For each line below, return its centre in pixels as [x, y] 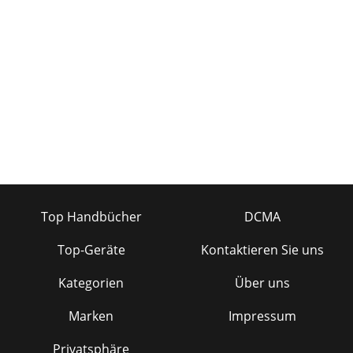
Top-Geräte [91, 249]
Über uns [262, 282]
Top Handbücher [91, 216]
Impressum [262, 316]
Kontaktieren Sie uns [262, 249]
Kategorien [91, 282]
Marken [91, 316]
